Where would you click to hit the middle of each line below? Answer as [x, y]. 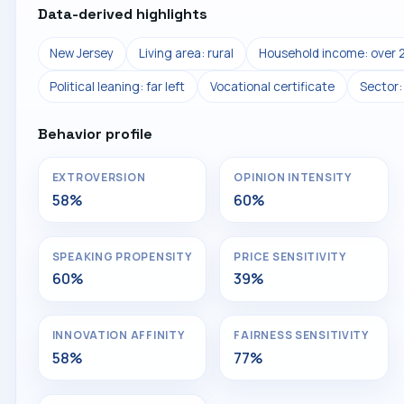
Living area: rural [186, 54]
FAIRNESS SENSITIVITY [301, 335]
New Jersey [82, 54]
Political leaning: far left [118, 86]
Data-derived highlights [122, 14]
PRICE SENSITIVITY [290, 256]
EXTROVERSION [99, 178]
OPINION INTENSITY [293, 178]
